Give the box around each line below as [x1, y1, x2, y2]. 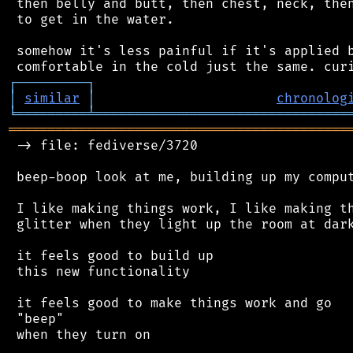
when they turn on [9, 326, 150, 343]
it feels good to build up [9, 247, 214, 264]
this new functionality [9, 263, 190, 280]
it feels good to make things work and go [9, 295, 332, 311]
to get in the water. [9, 11, 174, 28]
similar [24, 90, 80, 106]
